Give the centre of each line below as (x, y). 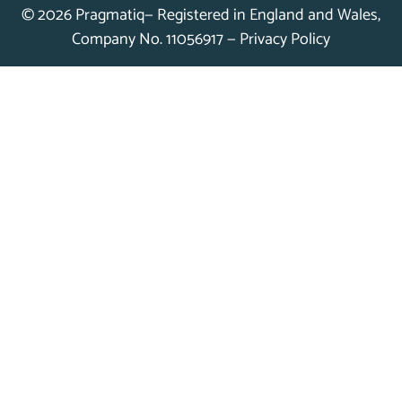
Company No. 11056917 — (156, 40)
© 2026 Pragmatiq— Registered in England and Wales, (201, 16)
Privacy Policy (285, 40)
